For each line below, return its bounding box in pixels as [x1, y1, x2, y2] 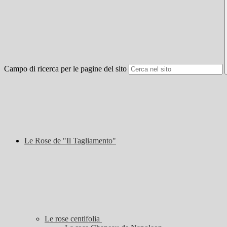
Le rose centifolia [45, 214, 102, 223]
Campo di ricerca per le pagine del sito [4, 64, 127, 73]
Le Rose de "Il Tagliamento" [24, 136, 116, 145]
